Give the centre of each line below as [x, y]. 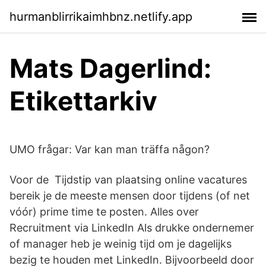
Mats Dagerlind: [110, 68]
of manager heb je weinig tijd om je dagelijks [121, 244]
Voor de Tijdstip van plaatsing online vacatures [128, 180]
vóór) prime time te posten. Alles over [104, 212]
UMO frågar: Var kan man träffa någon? [110, 149]
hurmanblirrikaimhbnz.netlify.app [101, 16]
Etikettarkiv [83, 101]
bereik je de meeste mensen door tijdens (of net [130, 196]
